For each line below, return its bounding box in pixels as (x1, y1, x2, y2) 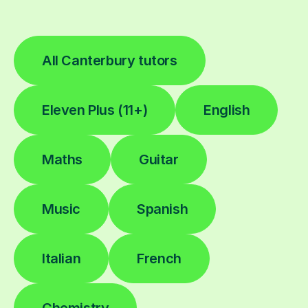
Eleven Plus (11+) (42, 101, 148, 118)
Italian (42, 250, 81, 267)
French (137, 250, 181, 267)
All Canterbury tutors (42, 52, 177, 69)
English (203, 101, 250, 118)
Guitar (139, 151, 179, 168)
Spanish (137, 200, 188, 217)
